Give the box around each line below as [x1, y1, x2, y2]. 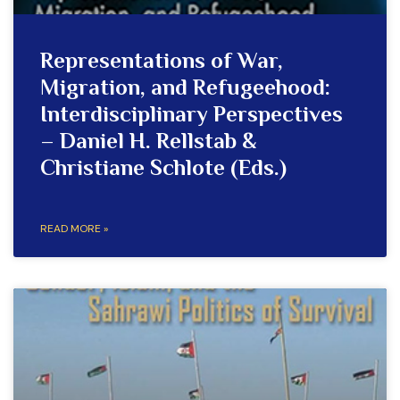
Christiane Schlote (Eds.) [40, 153, 287, 187]
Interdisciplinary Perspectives [40, 99, 343, 134]
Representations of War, [40, 46, 283, 80]
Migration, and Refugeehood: [40, 72, 330, 107]
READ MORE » [40, 221, 108, 236]
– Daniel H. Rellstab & [40, 126, 256, 161]
